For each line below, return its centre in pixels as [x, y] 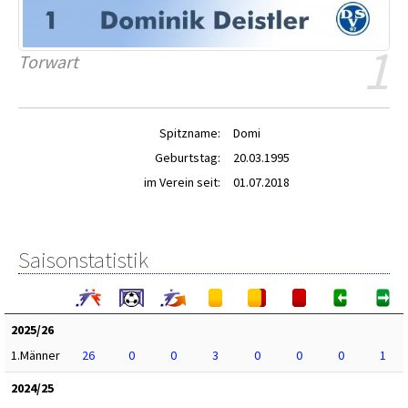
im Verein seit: [182, 182]
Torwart [48, 61]
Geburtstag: [188, 158]
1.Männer [36, 355]
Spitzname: [190, 133]
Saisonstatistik [83, 260]
